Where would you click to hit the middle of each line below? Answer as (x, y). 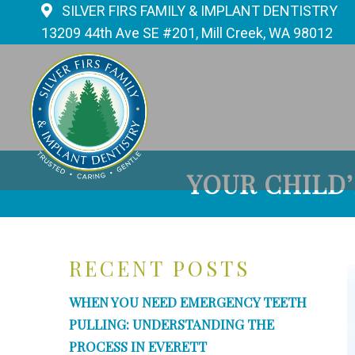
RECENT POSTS (160, 268)
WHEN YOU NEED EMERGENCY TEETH (188, 302)
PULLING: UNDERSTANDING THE (172, 324)
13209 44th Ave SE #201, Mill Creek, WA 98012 (187, 33)
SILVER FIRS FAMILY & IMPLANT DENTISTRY (200, 11)
